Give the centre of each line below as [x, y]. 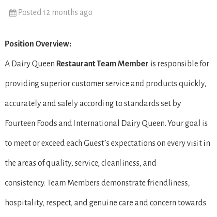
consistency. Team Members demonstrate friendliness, [97, 183]
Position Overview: [38, 44]
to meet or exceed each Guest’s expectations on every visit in [108, 143]
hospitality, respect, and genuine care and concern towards [106, 203]
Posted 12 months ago [55, 13]
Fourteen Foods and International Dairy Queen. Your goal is [106, 124]
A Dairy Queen [31, 64]
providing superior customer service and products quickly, [106, 84]
